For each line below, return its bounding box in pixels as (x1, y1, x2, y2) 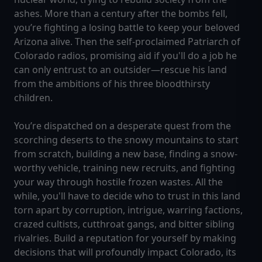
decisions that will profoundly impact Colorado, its (14, 246, 236, 259)
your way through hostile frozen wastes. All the (14, 175, 223, 189)
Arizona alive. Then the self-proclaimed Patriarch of (14, 35, 240, 49)
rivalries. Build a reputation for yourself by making (14, 232, 236, 245)
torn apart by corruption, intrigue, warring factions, (14, 204, 243, 217)
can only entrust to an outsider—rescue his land (14, 63, 227, 77)
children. (14, 91, 53, 105)
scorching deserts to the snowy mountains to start (14, 133, 239, 147)
